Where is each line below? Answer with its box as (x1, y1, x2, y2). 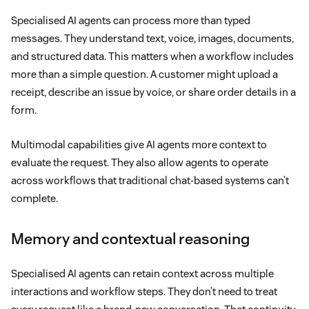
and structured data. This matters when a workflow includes (11, 49, 294, 63)
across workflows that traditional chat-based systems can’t (11, 173, 289, 187)
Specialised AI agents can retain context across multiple (11, 266, 274, 280)
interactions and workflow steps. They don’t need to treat (11, 284, 277, 298)
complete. (11, 191, 58, 205)
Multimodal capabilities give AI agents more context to (11, 137, 267, 151)
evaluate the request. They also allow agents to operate (11, 155, 268, 169)
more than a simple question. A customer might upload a (11, 67, 278, 81)
